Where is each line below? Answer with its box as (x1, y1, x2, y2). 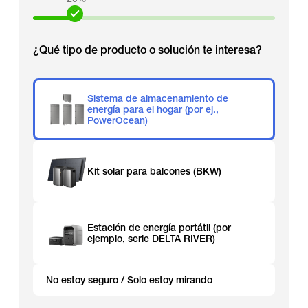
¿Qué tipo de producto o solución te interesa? (33, 43, 262, 56)
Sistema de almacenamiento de (87, 93, 228, 104)
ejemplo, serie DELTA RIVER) (87, 233, 215, 244)
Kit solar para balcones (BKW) (87, 166, 221, 177)
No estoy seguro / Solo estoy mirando (46, 274, 212, 285)
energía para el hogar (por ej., (87, 104, 219, 115)
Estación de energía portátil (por (87, 222, 231, 233)
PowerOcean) (87, 115, 148, 126)
